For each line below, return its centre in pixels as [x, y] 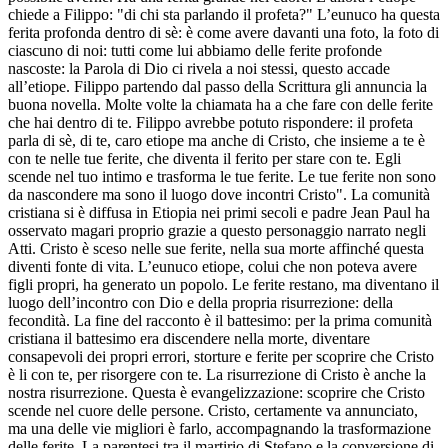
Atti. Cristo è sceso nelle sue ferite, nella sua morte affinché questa [216, 248]
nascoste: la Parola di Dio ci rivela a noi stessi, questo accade [199, 68]
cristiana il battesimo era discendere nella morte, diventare [189, 338]
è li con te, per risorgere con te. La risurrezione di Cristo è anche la [217, 374]
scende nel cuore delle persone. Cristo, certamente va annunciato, [213, 410]
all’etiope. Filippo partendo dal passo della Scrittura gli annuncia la [217, 86]
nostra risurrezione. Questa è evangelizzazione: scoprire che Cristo [216, 392]
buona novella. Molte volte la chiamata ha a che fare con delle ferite [220, 104]
